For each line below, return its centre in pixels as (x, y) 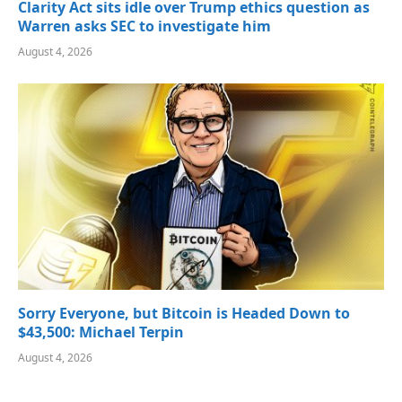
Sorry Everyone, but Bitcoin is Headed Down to (184, 313)
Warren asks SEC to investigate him (144, 26)
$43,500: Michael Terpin (101, 332)
